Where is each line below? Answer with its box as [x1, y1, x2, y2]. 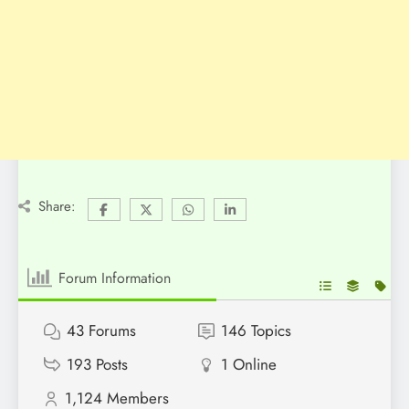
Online [232, 353, 277, 376]
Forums [89, 320, 136, 342]
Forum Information [58, 267, 172, 288]
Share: [37, 196, 76, 217]
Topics [250, 320, 291, 342]
